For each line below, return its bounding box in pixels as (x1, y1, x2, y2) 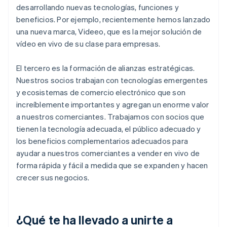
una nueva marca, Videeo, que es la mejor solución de (16, 26, 202, 36)
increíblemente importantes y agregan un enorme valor (16, 99, 209, 109)
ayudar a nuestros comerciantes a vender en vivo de (16, 147, 200, 158)
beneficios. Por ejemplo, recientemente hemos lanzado (16, 14, 211, 24)
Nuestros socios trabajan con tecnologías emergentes (16, 74, 208, 85)
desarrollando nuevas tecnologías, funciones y (16, 2, 179, 12)
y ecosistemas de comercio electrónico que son (16, 87, 186, 97)
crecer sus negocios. (16, 172, 89, 182)
